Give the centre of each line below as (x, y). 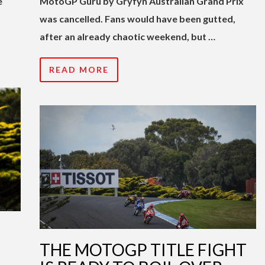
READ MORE (79, 69)
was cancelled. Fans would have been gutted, (138, 18)
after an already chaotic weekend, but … (127, 36)
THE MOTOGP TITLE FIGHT (143, 249)
